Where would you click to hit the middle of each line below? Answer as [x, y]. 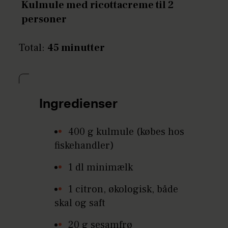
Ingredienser [79, 104]
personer [44, 19]
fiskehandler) [84, 146]
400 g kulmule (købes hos [126, 132]
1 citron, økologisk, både [123, 189]
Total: [32, 48]
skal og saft [80, 203]
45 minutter [76, 48]
